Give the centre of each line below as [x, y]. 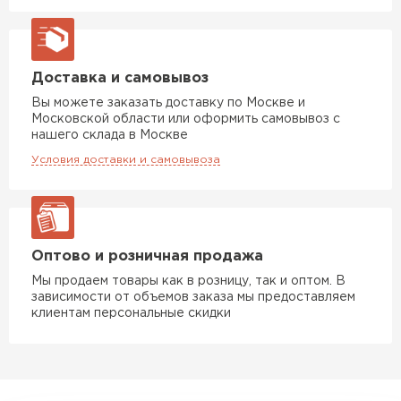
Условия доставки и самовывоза [126, 159]
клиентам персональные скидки [131, 313]
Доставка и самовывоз [120, 78]
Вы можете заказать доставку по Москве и [168, 102]
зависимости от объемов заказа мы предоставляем [193, 297]
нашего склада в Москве [110, 135]
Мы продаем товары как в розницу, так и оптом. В [188, 281]
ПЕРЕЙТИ [172, 229]
